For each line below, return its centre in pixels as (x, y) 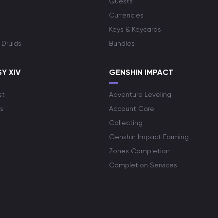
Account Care (132, 109)
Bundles (122, 43)
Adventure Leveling (140, 94)
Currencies (126, 15)
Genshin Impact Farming (149, 137)
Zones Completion (139, 151)
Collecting (126, 123)
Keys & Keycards (135, 29)
